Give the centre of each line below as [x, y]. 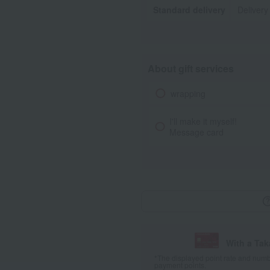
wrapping [188, 93]
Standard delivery [189, 10]
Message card [197, 132]
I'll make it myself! [203, 121]
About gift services [191, 68]
